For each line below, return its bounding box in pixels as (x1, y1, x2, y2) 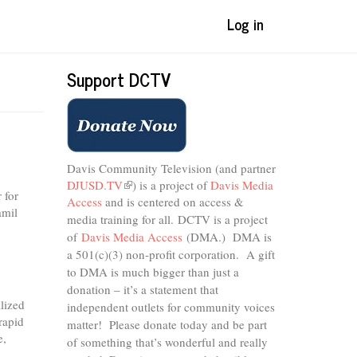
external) (122, 210, 166, 226)
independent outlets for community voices (66, 299, 275, 315)
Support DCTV (66, 65, 171, 94)
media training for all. (66, 211, 178, 227)
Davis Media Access (80, 229, 182, 245)
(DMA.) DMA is (182, 229, 272, 245)
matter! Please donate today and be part (66, 316, 267, 332)
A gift (245, 246, 275, 262)
